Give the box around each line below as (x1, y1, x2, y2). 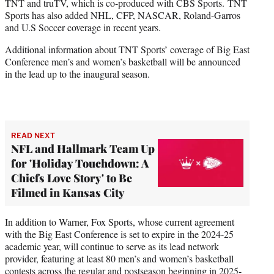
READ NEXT (11, 130, 55, 140)
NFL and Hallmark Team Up (11, 141, 155, 156)
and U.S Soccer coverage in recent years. (5, 20, 161, 34)
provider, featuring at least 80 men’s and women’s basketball (5, 251, 234, 265)
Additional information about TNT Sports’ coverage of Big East (5, 42, 250, 56)
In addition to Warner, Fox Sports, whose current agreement (5, 215, 234, 228)
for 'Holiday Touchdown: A (11, 155, 149, 171)
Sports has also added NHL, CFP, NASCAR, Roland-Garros (5, 8, 240, 21)
